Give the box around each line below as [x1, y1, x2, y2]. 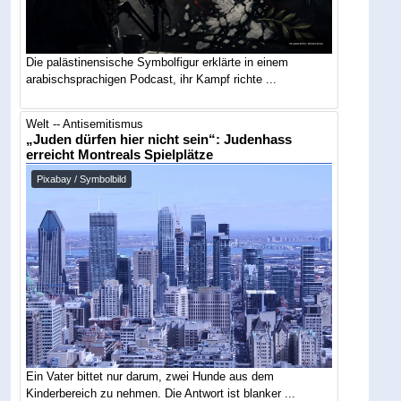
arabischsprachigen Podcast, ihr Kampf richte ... [26, 73, 277, 87]
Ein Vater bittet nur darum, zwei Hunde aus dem [26, 370, 275, 384]
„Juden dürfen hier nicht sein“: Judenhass [26, 132, 293, 147]
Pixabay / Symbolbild [37, 173, 127, 184]
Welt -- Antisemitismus [26, 116, 144, 131]
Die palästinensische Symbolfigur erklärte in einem [26, 55, 289, 70]
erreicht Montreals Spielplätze [26, 147, 214, 162]
